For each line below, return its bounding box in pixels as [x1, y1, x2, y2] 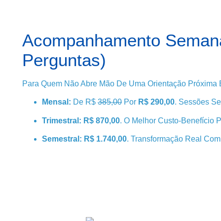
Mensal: [41, 98, 71, 107]
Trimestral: [41, 116, 81, 125]
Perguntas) [22, 50, 106, 70]
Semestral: [41, 135, 82, 144]
